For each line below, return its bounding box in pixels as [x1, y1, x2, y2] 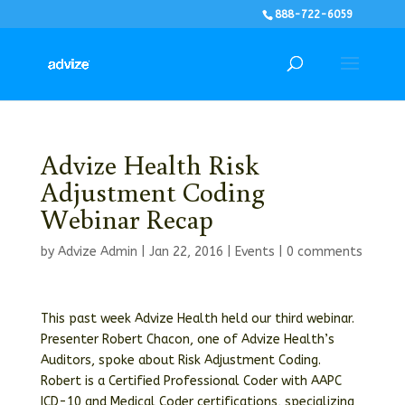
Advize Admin [57, 244, 137, 259]
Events [234, 244, 275, 259]
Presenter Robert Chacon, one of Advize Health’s [40, 332, 334, 347]
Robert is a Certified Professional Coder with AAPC [40, 373, 342, 389]
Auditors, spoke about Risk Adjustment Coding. [40, 353, 321, 368]
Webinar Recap [40, 201, 213, 236]
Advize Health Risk [40, 146, 259, 182]
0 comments [286, 244, 363, 259]
